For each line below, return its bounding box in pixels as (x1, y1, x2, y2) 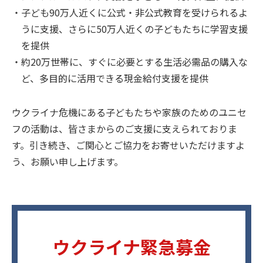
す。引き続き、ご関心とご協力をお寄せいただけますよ (12, 137, 245, 152)
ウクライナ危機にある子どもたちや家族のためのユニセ (12, 104, 247, 119)
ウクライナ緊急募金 (52, 233, 211, 259)
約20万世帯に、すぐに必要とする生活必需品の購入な (21, 54, 248, 69)
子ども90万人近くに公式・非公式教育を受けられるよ (21, 5, 248, 19)
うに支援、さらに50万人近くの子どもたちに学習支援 (21, 21, 248, 36)
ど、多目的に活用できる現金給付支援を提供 (21, 70, 208, 85)
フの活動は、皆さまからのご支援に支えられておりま (12, 121, 237, 136)
